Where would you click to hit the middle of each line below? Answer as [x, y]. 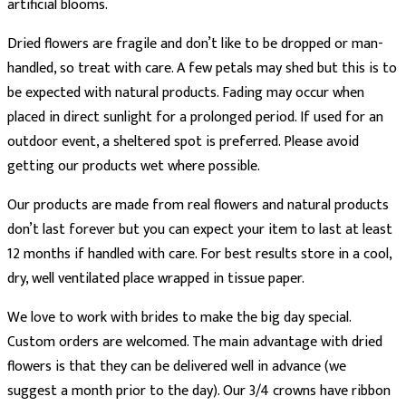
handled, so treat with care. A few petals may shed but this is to [202, 69]
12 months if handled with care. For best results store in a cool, [199, 255]
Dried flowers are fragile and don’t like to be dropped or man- [195, 44]
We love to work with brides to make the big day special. [179, 318]
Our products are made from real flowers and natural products [198, 206]
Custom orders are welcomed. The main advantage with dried [195, 343]
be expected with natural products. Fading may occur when [186, 93]
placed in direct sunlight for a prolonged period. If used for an [195, 118]
